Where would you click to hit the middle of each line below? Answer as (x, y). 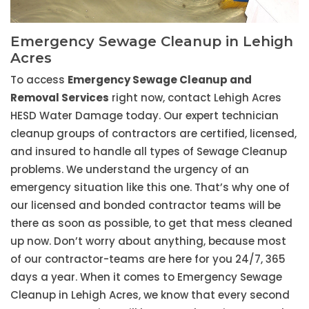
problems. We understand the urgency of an (130, 170)
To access (39, 80)
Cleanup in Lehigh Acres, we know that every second (150, 295)
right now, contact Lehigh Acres (195, 98)
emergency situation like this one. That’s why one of (150, 188)
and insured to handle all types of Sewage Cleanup (149, 152)
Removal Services (60, 98)
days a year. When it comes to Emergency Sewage (146, 277)
